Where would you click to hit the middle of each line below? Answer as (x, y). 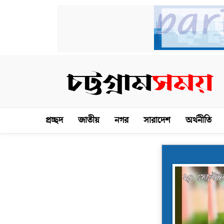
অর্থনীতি (198, 120)
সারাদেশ (157, 120)
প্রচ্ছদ (54, 120)
